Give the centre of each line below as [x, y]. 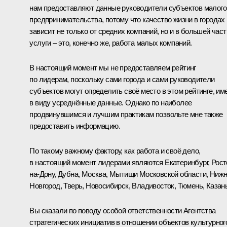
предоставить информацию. [75, 126]
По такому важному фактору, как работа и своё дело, [115, 150]
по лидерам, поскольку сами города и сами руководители [122, 79]
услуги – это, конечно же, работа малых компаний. [111, 43]
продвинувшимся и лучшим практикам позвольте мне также [126, 114]
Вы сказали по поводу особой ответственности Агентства [123, 210]
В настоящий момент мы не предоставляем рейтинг [113, 67]
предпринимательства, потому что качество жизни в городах [127, 19]
